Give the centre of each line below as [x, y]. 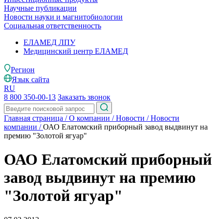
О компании [89, 118]
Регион [23, 70]
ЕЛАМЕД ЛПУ [49, 42]
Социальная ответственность [53, 26]
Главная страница [33, 118]
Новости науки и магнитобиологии [63, 17]
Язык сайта [31, 79]
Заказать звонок [84, 97]
